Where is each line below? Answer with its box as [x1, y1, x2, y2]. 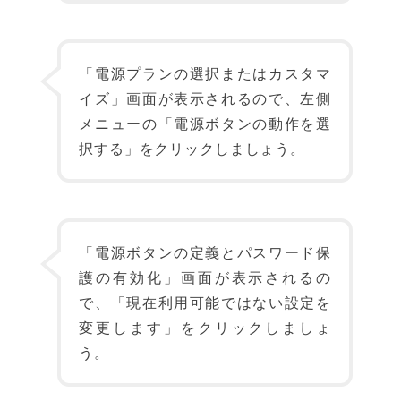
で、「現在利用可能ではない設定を [79, 292, 331, 312]
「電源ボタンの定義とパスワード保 [79, 242, 331, 262]
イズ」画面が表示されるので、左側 [79, 88, 331, 108]
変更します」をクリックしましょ [79, 317, 331, 337]
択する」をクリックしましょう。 [79, 138, 305, 158]
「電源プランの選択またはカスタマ [79, 63, 331, 83]
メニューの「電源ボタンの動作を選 [79, 113, 331, 133]
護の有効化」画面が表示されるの [79, 267, 331, 287]
